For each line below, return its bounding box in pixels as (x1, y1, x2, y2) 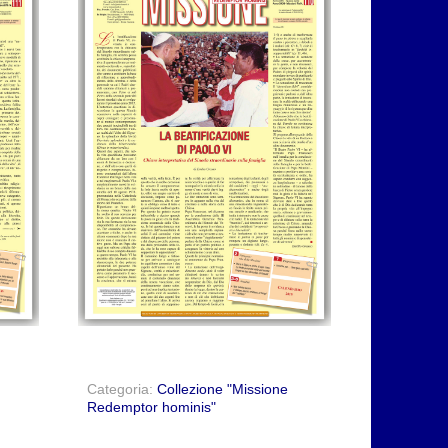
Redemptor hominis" (86, 398, 216, 415)
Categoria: (86, 380, 157, 397)
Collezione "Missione (156, 380, 288, 397)
